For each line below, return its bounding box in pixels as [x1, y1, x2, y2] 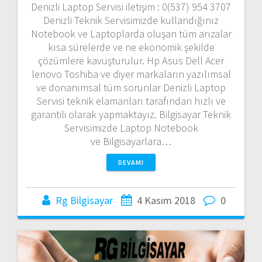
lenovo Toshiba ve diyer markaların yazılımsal [31, 67, 231, 81]
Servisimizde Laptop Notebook [64, 120, 198, 135]
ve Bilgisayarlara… [91, 134, 171, 148]
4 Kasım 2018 [137, 193, 195, 207]
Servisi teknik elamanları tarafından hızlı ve [36, 94, 226, 108]
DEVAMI [118, 157, 144, 167]
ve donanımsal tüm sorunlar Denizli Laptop [36, 80, 226, 94]
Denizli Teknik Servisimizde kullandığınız [43, 13, 219, 27]
